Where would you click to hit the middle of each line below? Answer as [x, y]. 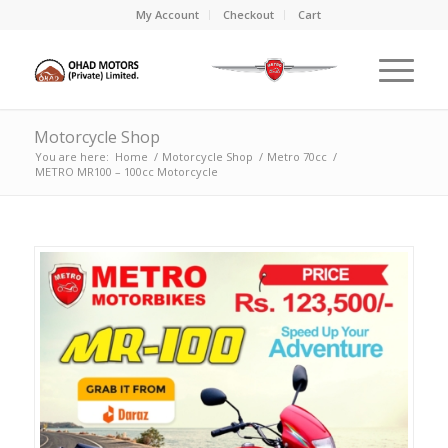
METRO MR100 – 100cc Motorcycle [126, 171]
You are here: [71, 156]
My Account [168, 14]
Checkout [249, 14]
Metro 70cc [296, 156]
